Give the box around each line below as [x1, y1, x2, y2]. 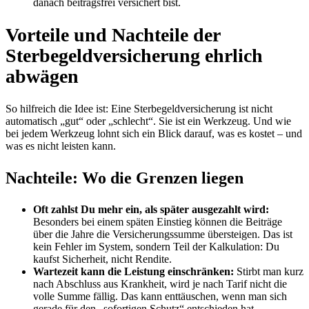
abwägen [6, 66, 79, 88]
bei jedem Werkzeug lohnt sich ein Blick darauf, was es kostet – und [6, 128, 302, 140]
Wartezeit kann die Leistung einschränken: [33, 266, 234, 278]
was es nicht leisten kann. [6, 140, 116, 152]
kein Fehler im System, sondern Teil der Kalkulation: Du [33, 241, 279, 253]
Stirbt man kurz [234, 266, 303, 278]
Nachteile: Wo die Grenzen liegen [6, 169, 243, 188]
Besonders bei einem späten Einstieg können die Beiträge [33, 216, 282, 228]
